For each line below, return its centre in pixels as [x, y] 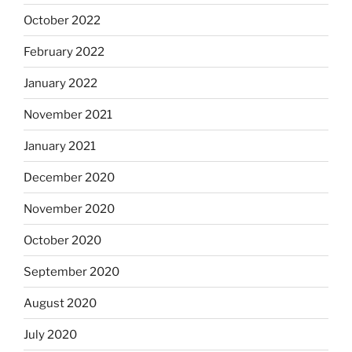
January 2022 [60, 83]
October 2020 [62, 240]
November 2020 [69, 209]
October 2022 [62, 20]
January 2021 [60, 146]
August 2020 [60, 303]
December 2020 [69, 177]
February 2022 [64, 51]
